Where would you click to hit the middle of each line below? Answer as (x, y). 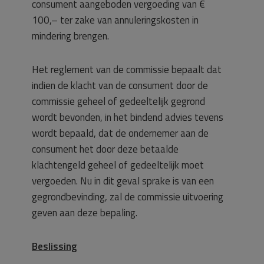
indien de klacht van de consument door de (120, 85)
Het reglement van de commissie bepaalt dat (127, 70)
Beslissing (54, 246)
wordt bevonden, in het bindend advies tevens (128, 117)
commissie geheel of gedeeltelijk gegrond (118, 101)
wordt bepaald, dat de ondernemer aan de (120, 133)
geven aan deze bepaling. (85, 213)
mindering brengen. (70, 36)
